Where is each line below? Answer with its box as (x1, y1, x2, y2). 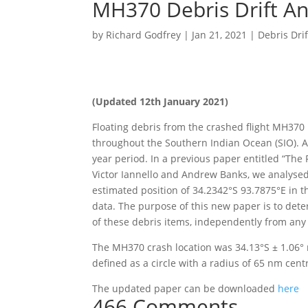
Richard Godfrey (106, 28, 181, 41)
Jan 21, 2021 (192, 28, 247, 41)
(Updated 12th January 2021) (92, 95, 229, 108)
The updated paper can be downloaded (92, 282, 278, 295)
